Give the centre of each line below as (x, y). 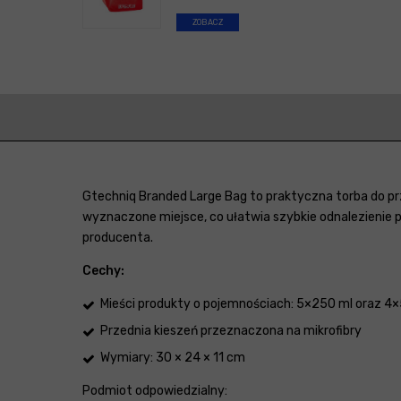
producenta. (118, 238)
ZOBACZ (208, 23)
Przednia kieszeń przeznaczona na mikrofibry (231, 331)
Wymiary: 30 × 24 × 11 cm (173, 358)
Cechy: (103, 271)
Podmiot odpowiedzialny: (155, 391)
